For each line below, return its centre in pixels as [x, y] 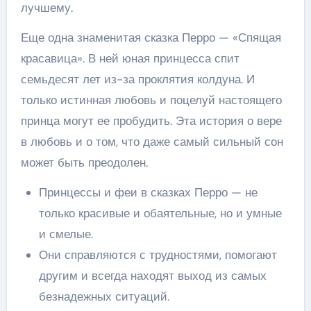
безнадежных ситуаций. [104, 296]
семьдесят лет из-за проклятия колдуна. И [137, 79]
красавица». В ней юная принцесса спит [130, 58]
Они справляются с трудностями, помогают [158, 255]
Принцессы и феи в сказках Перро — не [148, 192]
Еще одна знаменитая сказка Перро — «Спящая [151, 37]
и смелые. [66, 234]
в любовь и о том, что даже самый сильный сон [152, 142]
